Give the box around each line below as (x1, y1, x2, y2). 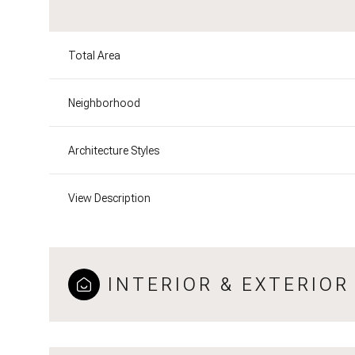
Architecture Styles (68, 143, 159, 157)
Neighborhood (68, 96, 140, 109)
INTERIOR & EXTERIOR (108, 273, 349, 296)
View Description (68, 191, 151, 204)
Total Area (68, 48, 120, 62)
